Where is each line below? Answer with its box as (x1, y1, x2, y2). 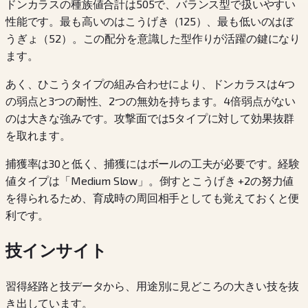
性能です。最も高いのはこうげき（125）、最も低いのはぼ (5, 14, 294, 27)
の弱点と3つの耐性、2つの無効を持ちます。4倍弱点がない (5, 93, 296, 107)
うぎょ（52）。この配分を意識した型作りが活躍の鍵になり (5, 31, 301, 45)
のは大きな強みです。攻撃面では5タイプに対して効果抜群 (5, 111, 295, 124)
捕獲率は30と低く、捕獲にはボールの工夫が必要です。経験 (5, 156, 300, 170)
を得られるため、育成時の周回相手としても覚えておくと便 (5, 190, 300, 204)
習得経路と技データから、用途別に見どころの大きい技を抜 (5, 278, 300, 292)
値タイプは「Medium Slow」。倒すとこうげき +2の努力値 (5, 173, 294, 187)
